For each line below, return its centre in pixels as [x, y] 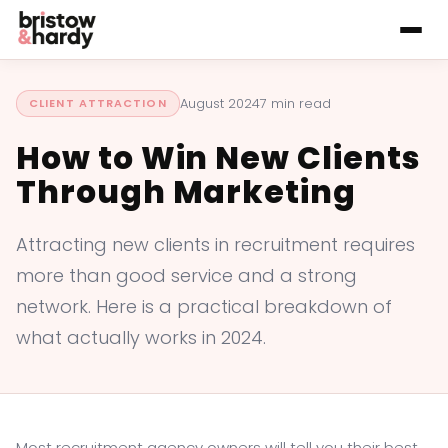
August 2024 [219, 103]
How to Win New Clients [218, 158]
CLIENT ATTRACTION [98, 103]
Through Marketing [186, 192]
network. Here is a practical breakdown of [204, 306]
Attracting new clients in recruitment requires [215, 244]
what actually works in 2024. [141, 337]
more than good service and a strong [186, 275]
